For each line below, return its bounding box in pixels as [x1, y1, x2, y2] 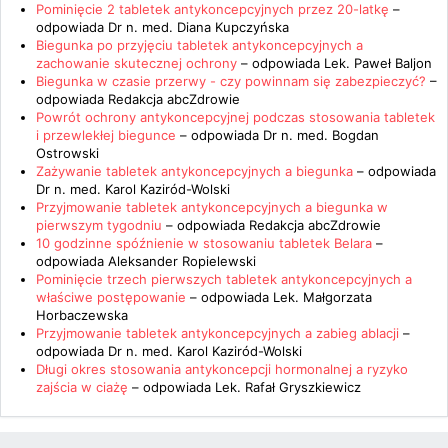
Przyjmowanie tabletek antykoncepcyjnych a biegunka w [36, 199, 388, 215]
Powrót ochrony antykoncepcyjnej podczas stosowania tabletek [36, 109, 435, 125]
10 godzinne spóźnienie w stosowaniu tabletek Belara [36, 235, 372, 251]
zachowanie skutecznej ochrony [36, 55, 237, 71]
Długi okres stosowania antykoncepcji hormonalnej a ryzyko [36, 361, 408, 377]
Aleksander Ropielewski [108, 253, 256, 269]
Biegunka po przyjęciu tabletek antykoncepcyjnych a [36, 37, 363, 53]
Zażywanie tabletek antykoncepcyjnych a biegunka [36, 163, 353, 179]
